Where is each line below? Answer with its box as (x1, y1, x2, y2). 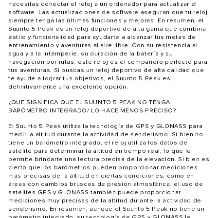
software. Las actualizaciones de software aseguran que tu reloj (8, 8, 208, 16)
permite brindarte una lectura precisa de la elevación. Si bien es (8, 155, 210, 163)
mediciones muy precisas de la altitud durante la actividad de (8, 197, 201, 204)
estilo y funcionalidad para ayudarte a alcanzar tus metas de (8, 33, 196, 41)
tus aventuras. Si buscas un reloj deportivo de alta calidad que (8, 66, 204, 74)
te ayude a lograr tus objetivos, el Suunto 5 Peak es (8, 74, 171, 82)
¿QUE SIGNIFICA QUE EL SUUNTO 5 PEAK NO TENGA (8, 98, 171, 106)
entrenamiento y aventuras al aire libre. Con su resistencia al (8, 41, 198, 49)
